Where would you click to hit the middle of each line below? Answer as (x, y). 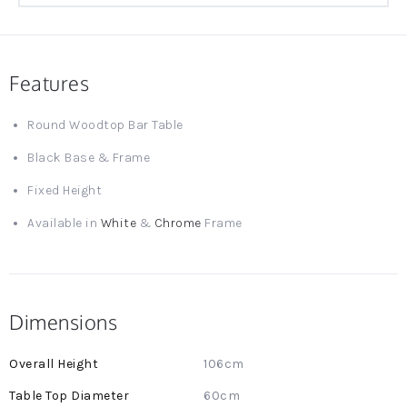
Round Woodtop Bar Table (105, 125)
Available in (64, 223)
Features (49, 83)
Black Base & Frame (89, 158)
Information (47, 381)
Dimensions (63, 322)
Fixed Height (65, 190)
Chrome (178, 223)
